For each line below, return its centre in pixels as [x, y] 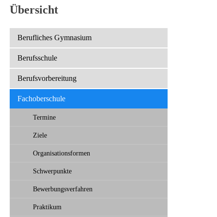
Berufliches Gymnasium [54, 37]
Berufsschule [37, 58]
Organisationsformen [62, 153]
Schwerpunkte [52, 171]
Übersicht [34, 9]
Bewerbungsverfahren [63, 189]
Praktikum [47, 207]
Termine [44, 117]
